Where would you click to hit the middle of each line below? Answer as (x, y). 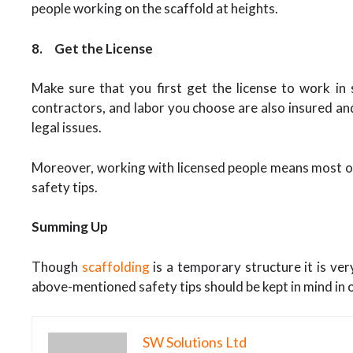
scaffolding (115, 266)
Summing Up (70, 227)
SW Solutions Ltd (195, 342)
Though (57, 266)
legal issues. (67, 127)
